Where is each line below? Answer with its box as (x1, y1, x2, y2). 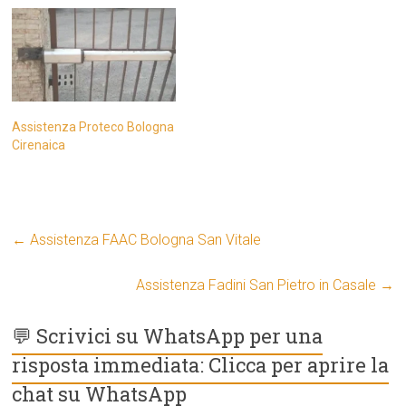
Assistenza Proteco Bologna (12, 120, 175, 135)
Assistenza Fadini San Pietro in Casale (135, 276, 380, 295)
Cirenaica (12, 138, 66, 153)
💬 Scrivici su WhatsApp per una (12, 323, 324, 350)
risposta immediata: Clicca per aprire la (12, 352, 390, 379)
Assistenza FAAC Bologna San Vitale (26, 231, 262, 249)
